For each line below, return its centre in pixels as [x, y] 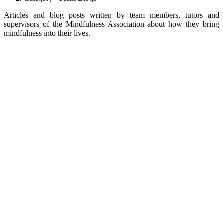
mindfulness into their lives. [47, 33]
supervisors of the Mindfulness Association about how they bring [111, 24]
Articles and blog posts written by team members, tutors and [111, 15]
